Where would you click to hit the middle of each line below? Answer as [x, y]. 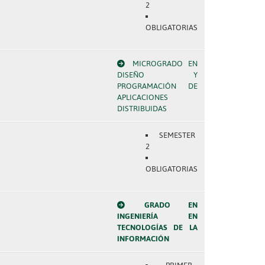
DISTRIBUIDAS [142, 109]
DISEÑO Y [157, 75]
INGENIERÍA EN [157, 216]
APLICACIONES [142, 97]
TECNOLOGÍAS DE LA [157, 227]
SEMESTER [177, 135]
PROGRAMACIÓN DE [157, 86]
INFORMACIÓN [143, 239]
